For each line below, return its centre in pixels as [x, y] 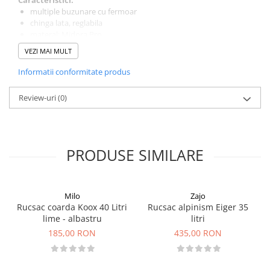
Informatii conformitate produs [74, 71]
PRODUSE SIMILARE [135, 155]
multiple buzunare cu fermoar [83, 11]
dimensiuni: [52, 46]
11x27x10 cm [97, 46]
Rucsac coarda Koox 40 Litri [72, 207]
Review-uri [38, 97]
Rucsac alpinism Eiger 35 [198, 207]
